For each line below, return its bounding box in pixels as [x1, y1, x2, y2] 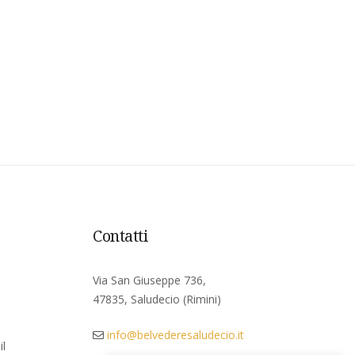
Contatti [93, 225, 147, 246]
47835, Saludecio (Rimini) [93, 292, 221, 307]
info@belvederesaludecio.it [107, 327, 244, 342]
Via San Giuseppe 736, [93, 273, 206, 288]
